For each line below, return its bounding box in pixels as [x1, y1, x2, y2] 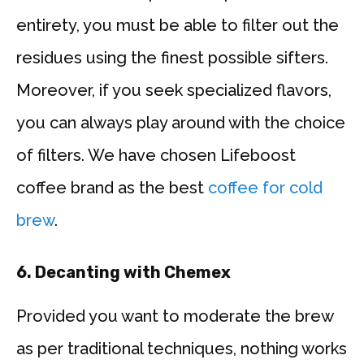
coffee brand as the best [16, 178, 204, 198]
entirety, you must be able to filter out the [16, 15, 339, 36]
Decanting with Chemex [35, 262, 231, 283]
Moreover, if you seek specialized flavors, [16, 80, 331, 101]
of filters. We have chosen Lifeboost [16, 145, 296, 166]
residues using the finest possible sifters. [16, 48, 328, 68]
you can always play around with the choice [16, 113, 345, 133]
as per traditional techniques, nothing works [16, 339, 347, 359]
